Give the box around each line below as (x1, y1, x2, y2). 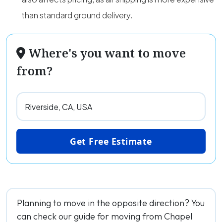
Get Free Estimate (70, 135, 152, 147)
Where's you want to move (25, 45, 186, 61)
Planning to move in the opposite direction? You (17, 197, 205, 209)
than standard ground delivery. (22, 10, 133, 20)
